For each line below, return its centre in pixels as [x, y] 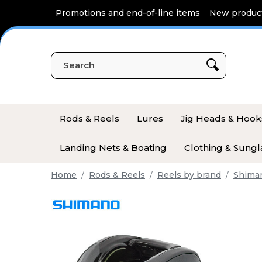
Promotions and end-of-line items [128, 13]
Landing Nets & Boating [113, 148]
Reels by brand [189, 175]
